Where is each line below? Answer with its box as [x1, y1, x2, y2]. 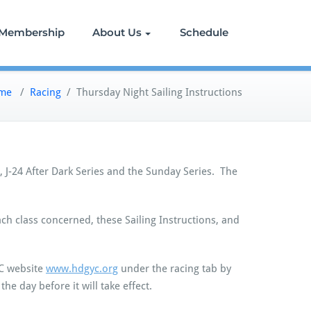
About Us [92, 26, 142, 40]
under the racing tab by [118, 262, 231, 275]
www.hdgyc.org [46, 262, 118, 275]
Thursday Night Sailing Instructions [76, 85, 242, 99]
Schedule [180, 26, 228, 40]
